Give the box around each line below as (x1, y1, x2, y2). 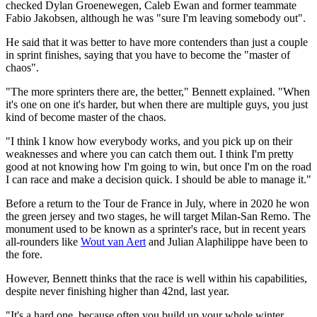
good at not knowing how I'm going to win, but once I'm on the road (6, 160, 311, 173)
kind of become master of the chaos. (6, 110, 169, 123)
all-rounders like (6, 235, 81, 248)
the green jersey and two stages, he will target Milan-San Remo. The (6, 209, 311, 222)
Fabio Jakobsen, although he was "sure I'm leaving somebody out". (6, 11, 306, 24)
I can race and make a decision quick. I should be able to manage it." (6, 173, 311, 185)
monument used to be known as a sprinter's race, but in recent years (6, 222, 306, 235)
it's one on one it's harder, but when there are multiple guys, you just (6, 98, 308, 110)
